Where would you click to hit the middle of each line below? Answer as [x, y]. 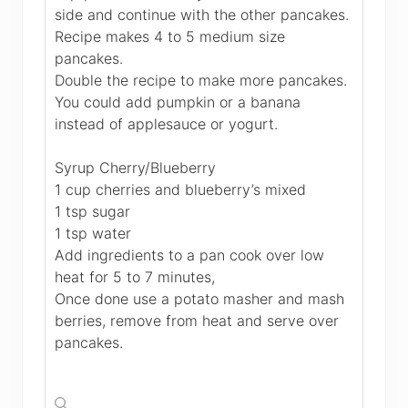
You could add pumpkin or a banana [178, 102]
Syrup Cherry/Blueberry [135, 168]
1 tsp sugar [92, 212]
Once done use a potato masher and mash [199, 299]
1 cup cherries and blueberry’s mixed [180, 190]
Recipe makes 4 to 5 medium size [170, 37]
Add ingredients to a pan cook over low [189, 255]
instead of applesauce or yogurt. [166, 124]
